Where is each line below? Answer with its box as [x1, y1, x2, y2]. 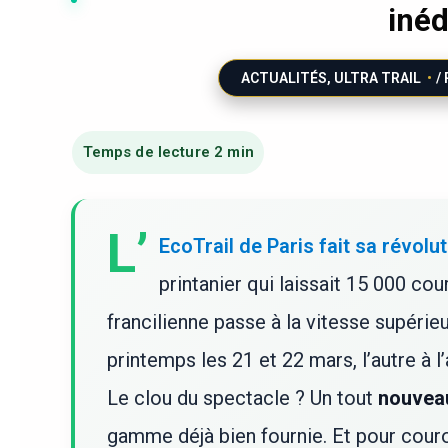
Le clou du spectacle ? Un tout [107, 385, 378, 410]
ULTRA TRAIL [334, 69, 422, 86]
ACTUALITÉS [241, 69, 328, 86]
